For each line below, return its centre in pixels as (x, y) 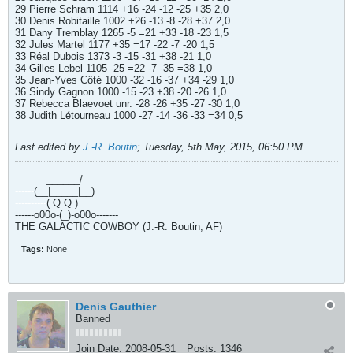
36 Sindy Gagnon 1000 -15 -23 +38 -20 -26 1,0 (121, 92)
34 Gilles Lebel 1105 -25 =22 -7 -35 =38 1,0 (113, 68)
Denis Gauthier (116, 307)
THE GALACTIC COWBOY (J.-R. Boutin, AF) (119, 227)
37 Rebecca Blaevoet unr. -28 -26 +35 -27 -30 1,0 (127, 104)
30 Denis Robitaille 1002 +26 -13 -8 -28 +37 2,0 (123, 21)
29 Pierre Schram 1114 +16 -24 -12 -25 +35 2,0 (122, 9)
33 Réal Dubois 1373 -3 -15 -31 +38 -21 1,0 (113, 56)
